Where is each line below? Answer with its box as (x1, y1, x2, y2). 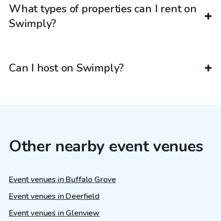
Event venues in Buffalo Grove (9, 174, 116, 185)
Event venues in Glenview (9, 207, 100, 219)
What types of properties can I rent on (9, 1, 197, 17)
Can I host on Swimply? (9, 61, 124, 76)
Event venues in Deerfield (9, 190, 100, 202)
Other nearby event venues (9, 136, 203, 157)
